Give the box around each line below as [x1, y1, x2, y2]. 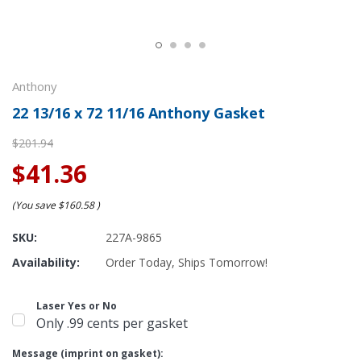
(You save [12, 198, 56, 212]
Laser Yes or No [36, 299, 117, 313]
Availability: [12, 255, 80, 270]
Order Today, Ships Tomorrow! [106, 255, 268, 270]
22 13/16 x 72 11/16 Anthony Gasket [12, 103, 265, 122]
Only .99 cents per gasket [36, 314, 188, 332]
